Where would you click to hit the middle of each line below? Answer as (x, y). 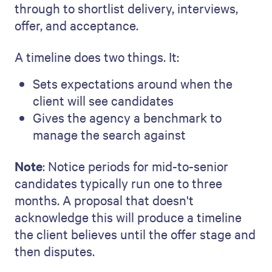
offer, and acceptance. (76, 25)
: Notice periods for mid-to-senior (135, 166)
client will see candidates (103, 100)
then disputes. (55, 251)
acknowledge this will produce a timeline (128, 217)
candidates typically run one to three (118, 183)
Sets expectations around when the (133, 83)
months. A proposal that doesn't (104, 200)
